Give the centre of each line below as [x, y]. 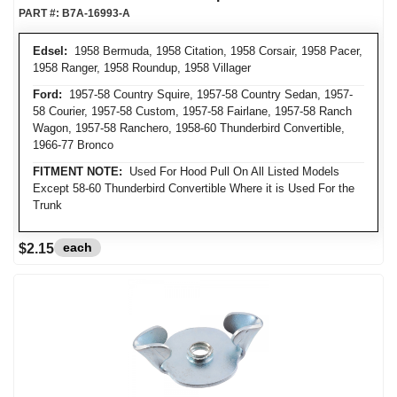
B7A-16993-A [96, 13]
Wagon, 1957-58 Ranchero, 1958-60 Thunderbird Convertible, [189, 128]
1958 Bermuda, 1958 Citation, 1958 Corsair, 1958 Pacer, [215, 51]
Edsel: [50, 51]
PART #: [40, 13]
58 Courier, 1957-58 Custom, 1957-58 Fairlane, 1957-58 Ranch [192, 111]
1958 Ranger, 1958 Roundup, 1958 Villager [142, 68]
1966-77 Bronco [73, 145]
